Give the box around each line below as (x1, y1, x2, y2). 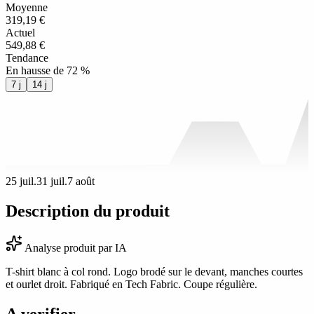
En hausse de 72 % (6, 64, 90, 77)
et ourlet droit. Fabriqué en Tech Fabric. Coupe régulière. (6, 278, 257, 291)
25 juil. (6, 175, 36, 188)
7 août (67, 175, 95, 188)
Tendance (6, 52, 48, 64)
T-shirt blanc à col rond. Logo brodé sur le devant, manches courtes (6, 266, 303, 278)
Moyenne (6, 1, 48, 14)
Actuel (6, 27, 35, 39)
